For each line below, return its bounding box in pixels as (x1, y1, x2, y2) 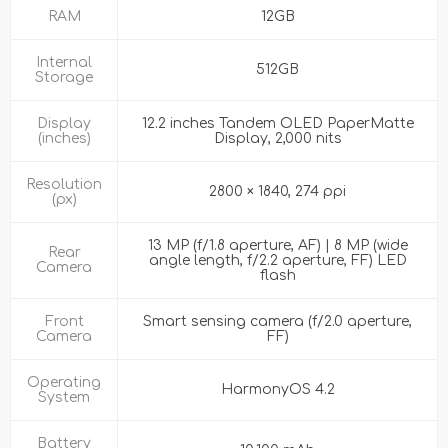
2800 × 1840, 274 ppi (209, 184, 346, 200)
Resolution (26, 177, 102, 193)
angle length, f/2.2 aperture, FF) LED (148, 253, 407, 269)
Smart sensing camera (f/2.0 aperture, (143, 314, 412, 330)
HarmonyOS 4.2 (220, 382, 335, 398)
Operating (27, 375, 101, 391)
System (38, 390, 90, 406)
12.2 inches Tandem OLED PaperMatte (141, 116, 414, 132)
